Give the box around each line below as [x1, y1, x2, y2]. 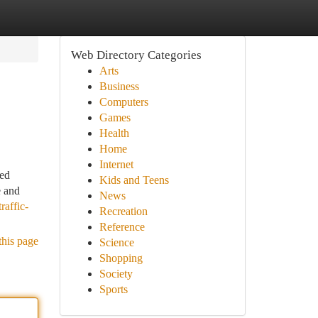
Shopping [99, 252, 143, 264]
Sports [99, 283, 128, 295]
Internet [99, 158, 133, 170]
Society [99, 268, 133, 280]
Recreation [99, 205, 148, 217]
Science [99, 236, 134, 248]
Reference [99, 221, 145, 233]
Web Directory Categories [70, 48, 202, 62]
